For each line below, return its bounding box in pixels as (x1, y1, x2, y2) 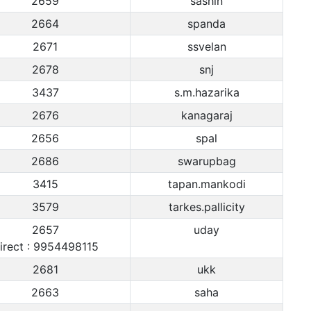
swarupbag (177, 154, 236, 168)
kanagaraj (180, 108, 233, 122)
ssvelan (187, 40, 226, 53)
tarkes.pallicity (168, 200, 245, 214)
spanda (187, 17, 226, 31)
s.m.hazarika (174, 85, 239, 99)
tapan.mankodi (167, 177, 246, 191)
